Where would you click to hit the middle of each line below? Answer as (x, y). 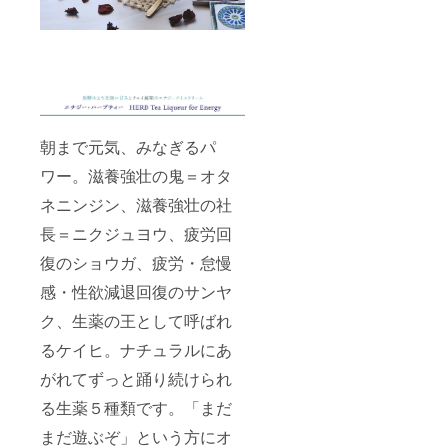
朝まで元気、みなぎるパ (128, 147)
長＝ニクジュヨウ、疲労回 (136, 234)
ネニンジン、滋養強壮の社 (136, 205)
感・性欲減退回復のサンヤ (136, 292)
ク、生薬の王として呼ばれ (136, 321)
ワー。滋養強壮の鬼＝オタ (136, 176)
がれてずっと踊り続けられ (136, 379)
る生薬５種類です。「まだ (136, 408)
